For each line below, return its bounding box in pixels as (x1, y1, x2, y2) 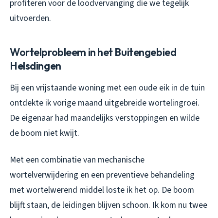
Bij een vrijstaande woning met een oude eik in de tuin (10, 81, 205, 94)
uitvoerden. (10, 12, 51, 24)
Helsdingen (10, 58, 61, 73)
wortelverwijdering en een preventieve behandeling (10, 168, 195, 181)
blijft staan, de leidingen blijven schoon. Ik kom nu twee (10, 199, 207, 211)
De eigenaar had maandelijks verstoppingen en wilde (10, 111, 200, 124)
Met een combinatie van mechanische (10, 153, 145, 166)
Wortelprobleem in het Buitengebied (10, 45, 177, 59)
